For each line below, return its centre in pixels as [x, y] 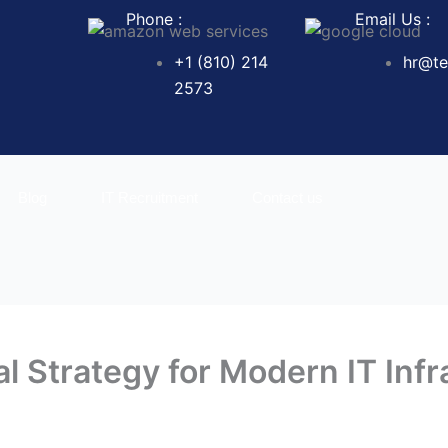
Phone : [154, 19]
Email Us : [392, 19]
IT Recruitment [149, 197]
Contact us [287, 197]
